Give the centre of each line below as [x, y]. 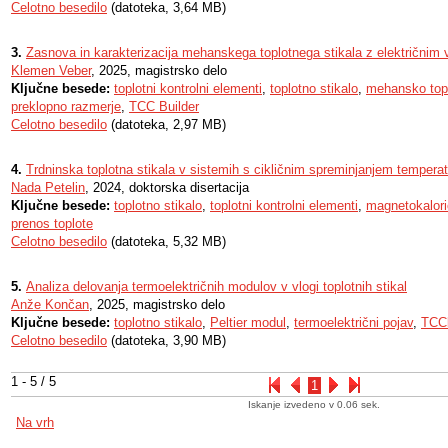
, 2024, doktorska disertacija [167, 187]
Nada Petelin [48, 187]
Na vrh [35, 422]
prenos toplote [52, 223]
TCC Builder [164, 106]
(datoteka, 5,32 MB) [166, 241]
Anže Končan [50, 304]
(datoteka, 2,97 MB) [166, 124]
